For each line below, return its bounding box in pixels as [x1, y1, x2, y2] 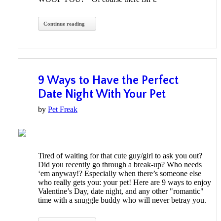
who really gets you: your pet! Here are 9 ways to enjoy [38, 178, 211, 187]
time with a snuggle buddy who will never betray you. [38, 196, 206, 205]
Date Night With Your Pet [38, 88, 166, 101]
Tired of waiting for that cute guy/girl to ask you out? [38, 151, 202, 160]
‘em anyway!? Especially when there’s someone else [38, 169, 201, 178]
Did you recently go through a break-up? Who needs [38, 160, 202, 169]
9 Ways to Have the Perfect [38, 74, 179, 87]
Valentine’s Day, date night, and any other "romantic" [38, 187, 204, 196]
